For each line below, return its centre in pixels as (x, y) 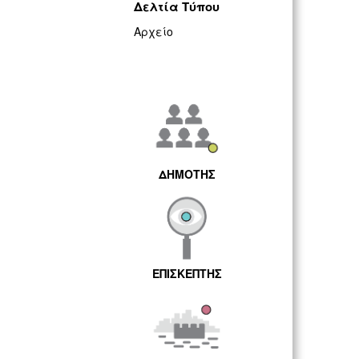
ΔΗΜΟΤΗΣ (187, 173)
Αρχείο (153, 31)
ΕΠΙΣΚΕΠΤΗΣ (187, 274)
